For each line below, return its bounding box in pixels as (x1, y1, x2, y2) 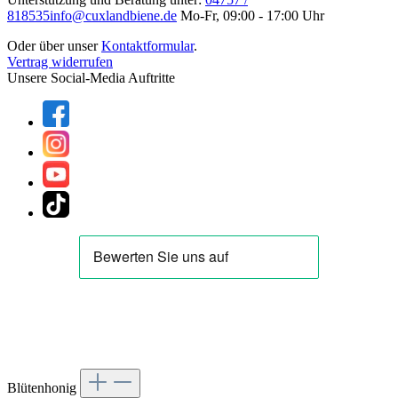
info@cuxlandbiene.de (50, 8, 177, 24)
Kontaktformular (101, 38, 194, 54)
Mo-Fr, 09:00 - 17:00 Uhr (177, 8, 324, 24)
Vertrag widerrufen (7, 54, 113, 70)
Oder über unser (7, 38, 101, 54)
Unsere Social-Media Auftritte (7, 70, 175, 86)
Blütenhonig (7, 380, 80, 396)
